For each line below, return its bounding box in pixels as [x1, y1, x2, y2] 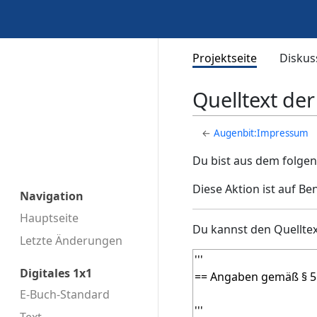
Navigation [20, 188, 83, 204]
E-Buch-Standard [20, 287, 110, 303]
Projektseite [192, 50, 257, 66]
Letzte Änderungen [20, 232, 122, 248]
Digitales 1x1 [20, 265, 92, 281]
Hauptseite [20, 209, 79, 226]
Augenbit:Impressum [214, 127, 309, 140]
